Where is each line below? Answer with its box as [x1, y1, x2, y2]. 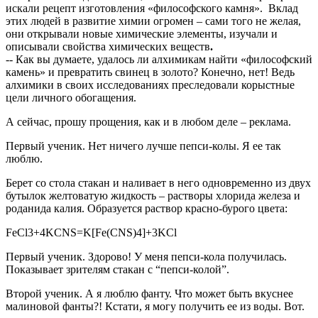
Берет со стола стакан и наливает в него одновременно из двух [6, 177, 311, 190]
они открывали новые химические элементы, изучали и [6, 28, 278, 40]
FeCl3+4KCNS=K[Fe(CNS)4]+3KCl [6, 226, 177, 239]
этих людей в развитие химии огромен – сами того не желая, [6, 15, 301, 28]
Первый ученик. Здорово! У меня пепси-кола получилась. [6, 251, 287, 263]
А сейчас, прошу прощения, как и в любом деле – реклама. [6, 116, 291, 128]
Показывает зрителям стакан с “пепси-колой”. [6, 263, 229, 276]
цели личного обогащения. [6, 92, 136, 104]
